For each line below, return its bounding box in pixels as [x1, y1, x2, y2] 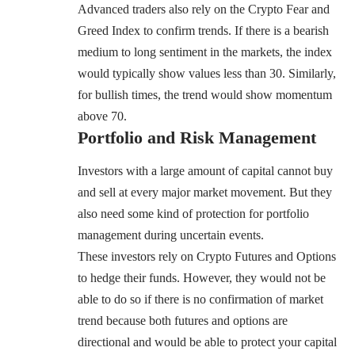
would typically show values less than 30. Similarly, [78, 66, 336, 80]
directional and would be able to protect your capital [78, 335, 337, 349]
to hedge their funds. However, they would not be [78, 271, 326, 285]
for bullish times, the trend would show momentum [78, 87, 332, 101]
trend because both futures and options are [78, 314, 288, 328]
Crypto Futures [197, 250, 272, 264]
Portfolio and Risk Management [78, 127, 316, 147]
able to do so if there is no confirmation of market [78, 292, 323, 307]
